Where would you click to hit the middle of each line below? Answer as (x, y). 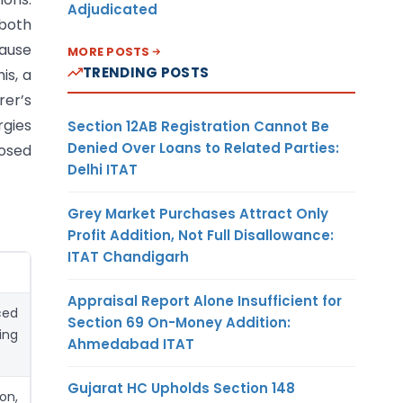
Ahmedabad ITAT (131, 344)
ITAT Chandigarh (128, 256)
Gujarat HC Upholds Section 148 (181, 388)
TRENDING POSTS (146, 72)
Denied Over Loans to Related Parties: (203, 148)
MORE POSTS (109, 51)
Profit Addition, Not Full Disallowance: (201, 235)
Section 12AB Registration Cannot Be (198, 126)
